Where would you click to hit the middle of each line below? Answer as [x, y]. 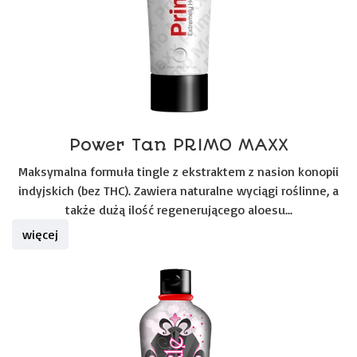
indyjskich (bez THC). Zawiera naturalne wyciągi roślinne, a [178, 190]
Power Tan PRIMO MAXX [178, 145]
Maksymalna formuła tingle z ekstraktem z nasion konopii [178, 171]
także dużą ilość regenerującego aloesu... [178, 210]
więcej [40, 234]
